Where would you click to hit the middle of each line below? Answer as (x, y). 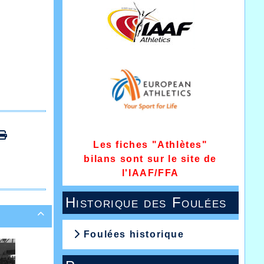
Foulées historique (132, 235)
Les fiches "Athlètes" (150, 145)
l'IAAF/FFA (150, 173)
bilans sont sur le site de (151, 159)
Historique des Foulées (146, 203)
